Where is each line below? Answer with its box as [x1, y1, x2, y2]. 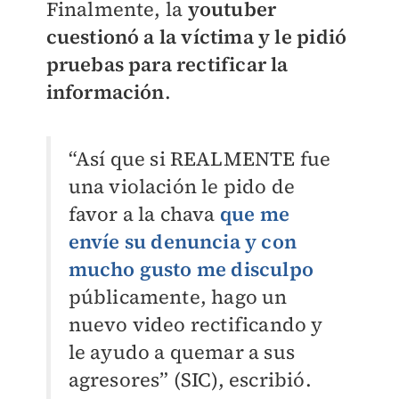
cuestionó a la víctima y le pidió [45, 23, 347, 51]
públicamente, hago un [68, 283, 288, 311]
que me [219, 200, 290, 228]
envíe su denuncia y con [68, 228, 297, 256]
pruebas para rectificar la [45, 51, 289, 78]
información [45, 78, 165, 106]
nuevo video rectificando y [68, 311, 323, 338]
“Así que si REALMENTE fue [68, 145, 331, 173]
